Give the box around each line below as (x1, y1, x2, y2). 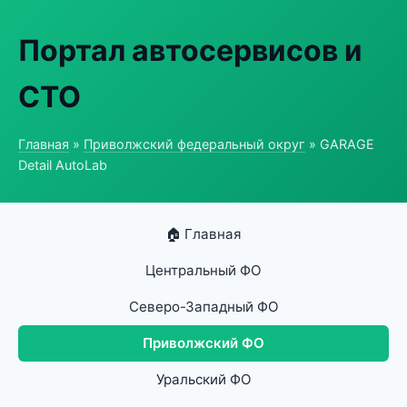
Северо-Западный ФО (128, 298, 279, 315)
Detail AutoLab (18, 157, 107, 173)
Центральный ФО (145, 262, 262, 279)
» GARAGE (305, 136, 374, 152)
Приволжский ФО (143, 334, 264, 352)
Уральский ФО (155, 371, 252, 388)
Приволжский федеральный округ (84, 136, 305, 152)
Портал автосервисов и (18, 33, 362, 68)
